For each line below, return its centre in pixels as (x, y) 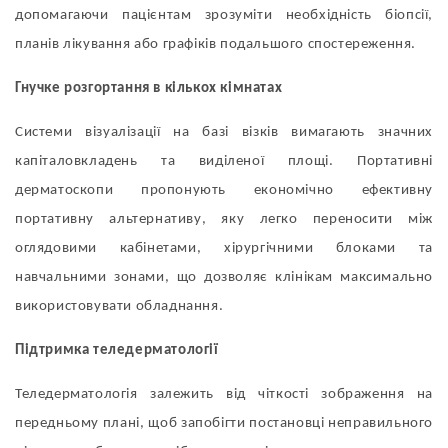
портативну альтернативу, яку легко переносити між (224, 220)
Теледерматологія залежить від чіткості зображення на (224, 395)
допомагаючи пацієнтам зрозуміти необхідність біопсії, (224, 16)
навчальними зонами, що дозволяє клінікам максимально (224, 278)
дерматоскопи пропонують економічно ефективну (224, 191)
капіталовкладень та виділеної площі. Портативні (224, 162)
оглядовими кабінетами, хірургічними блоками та (224, 249)
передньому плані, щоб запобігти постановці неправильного (224, 424)
